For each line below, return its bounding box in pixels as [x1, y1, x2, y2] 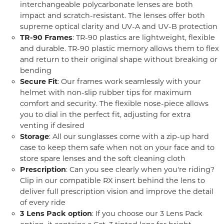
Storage [20, 132, 49, 141]
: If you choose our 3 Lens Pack [92, 209, 202, 218]
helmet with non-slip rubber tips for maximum [20, 88, 191, 97]
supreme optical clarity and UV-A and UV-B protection [20, 22, 217, 31]
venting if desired [20, 121, 84, 130]
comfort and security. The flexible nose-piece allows [20, 99, 208, 108]
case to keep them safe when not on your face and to [20, 143, 214, 152]
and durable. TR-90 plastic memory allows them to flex [20, 44, 219, 53]
